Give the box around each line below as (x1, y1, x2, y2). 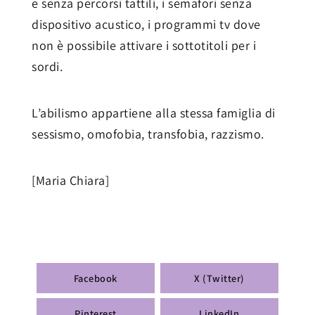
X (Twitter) (194, 271, 245, 285)
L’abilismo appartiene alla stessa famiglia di (32, 105, 276, 122)
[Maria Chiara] (32, 172, 109, 189)
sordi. (32, 58, 63, 75)
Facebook (73, 271, 117, 285)
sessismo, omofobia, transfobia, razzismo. (32, 126, 264, 143)
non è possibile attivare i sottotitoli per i (32, 37, 256, 54)
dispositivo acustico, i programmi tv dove (32, 16, 261, 33)
